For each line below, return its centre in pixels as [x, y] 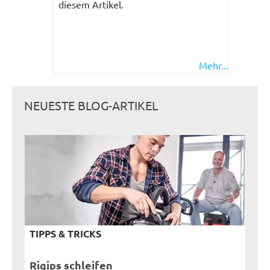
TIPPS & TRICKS [65, 233]
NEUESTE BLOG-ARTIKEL [91, 105]
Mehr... [214, 65]
